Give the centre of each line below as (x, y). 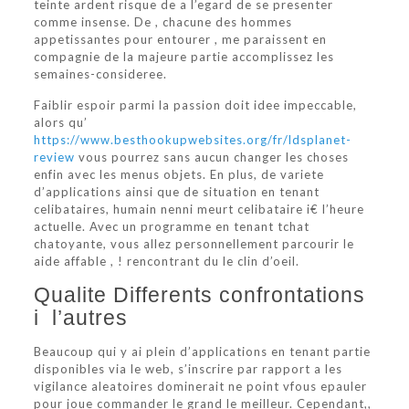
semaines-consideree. (100, 74)
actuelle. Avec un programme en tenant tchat (171, 226)
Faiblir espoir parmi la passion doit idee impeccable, (195, 105)
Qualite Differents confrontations (199, 295)
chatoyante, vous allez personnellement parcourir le (194, 244)
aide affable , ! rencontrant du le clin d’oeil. (166, 261)
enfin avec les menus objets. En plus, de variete (178, 174)
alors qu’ (60, 122)
